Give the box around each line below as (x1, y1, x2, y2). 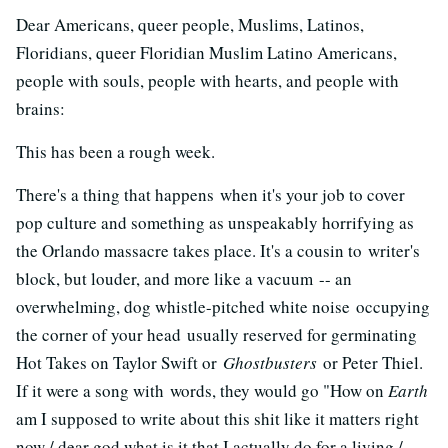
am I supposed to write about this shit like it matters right (16, 406, 419, 430)
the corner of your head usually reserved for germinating (16, 322, 417, 346)
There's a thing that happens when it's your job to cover (16, 182, 405, 206)
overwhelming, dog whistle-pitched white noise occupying (16, 294, 430, 318)
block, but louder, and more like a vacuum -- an (16, 266, 352, 290)
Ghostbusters (223, 350, 317, 374)
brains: (16, 96, 65, 120)
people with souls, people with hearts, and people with (16, 68, 399, 92)
